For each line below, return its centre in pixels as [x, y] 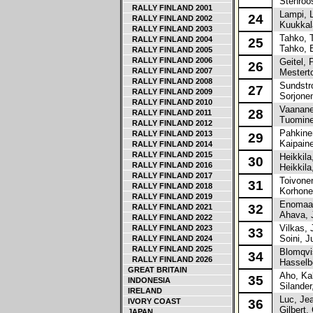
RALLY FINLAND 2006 [168, 60]
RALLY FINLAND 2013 [168, 133]
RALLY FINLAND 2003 [168, 29]
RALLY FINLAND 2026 [168, 259]
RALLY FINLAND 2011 [168, 112]
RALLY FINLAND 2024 [168, 238]
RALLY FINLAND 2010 [168, 102]
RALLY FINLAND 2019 [168, 196]
